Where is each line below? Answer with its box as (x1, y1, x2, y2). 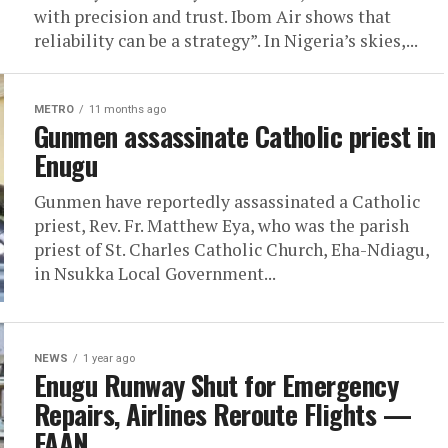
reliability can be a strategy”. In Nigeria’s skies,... (34, 29, 418, 52)
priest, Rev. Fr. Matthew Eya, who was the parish (34, 214, 409, 237)
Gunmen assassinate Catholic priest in (34, 116, 436, 156)
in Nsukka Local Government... (34, 262, 276, 285)
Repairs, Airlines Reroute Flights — (34, 394, 411, 434)
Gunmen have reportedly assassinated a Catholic (34, 190, 420, 213)
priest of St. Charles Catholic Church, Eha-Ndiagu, (34, 238, 429, 261)
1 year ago (83, 352, 135, 365)
